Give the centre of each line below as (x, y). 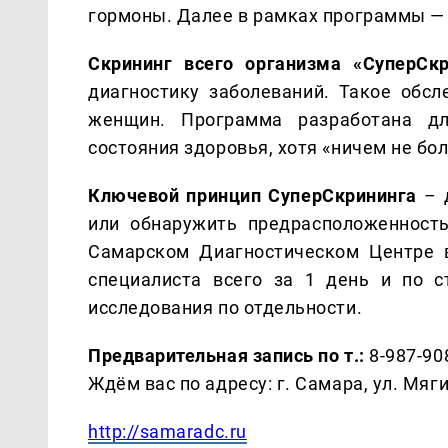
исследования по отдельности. (225, 307)
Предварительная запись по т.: (226, 355)
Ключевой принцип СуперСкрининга (252, 195)
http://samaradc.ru (167, 431)
